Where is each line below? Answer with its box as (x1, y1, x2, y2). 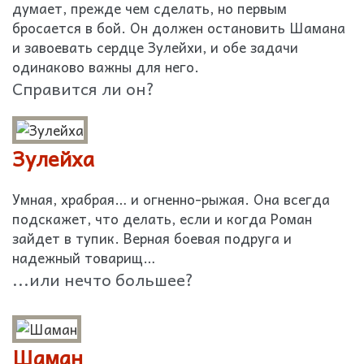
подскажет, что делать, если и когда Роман (12, 207, 312, 230)
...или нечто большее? (12, 266, 193, 292)
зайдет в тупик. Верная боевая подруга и (12, 227, 292, 249)
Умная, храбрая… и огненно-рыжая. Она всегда (12, 188, 330, 210)
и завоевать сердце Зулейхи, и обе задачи (12, 36, 298, 58)
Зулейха (12, 141, 94, 175)
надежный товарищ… (12, 246, 155, 269)
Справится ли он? (12, 75, 154, 102)
